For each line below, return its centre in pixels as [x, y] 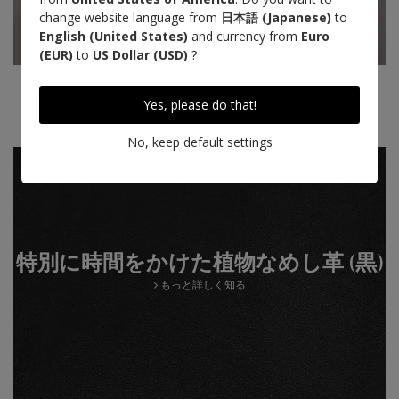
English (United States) [114, 36]
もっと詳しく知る [201, 284]
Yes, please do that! [199, 105]
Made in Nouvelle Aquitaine [199, 118]
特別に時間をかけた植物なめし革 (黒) [199, 263]
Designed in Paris [199, 91]
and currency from [244, 36]
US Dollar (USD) [140, 55]
